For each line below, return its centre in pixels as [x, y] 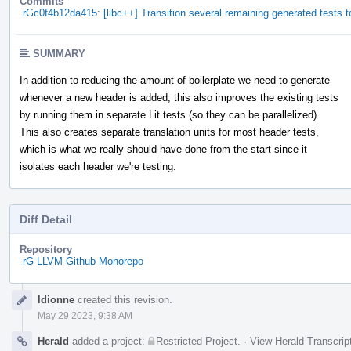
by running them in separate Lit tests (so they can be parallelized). [170, 114]
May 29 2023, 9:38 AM [85, 315]
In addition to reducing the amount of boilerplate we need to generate [175, 80]
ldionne [56, 299]
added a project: [109, 341]
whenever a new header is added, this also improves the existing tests [179, 97]
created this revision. [123, 299]
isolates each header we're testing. [98, 166]
